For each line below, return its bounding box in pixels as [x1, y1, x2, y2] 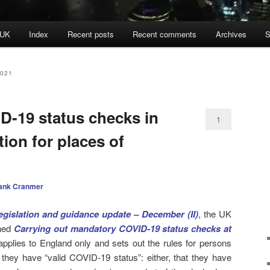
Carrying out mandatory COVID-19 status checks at [14, 221, 232, 235]
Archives [215, 28, 246, 40]
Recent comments [133, 28, 197, 40]
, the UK [198, 207, 232, 220]
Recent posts [67, 28, 114, 40]
